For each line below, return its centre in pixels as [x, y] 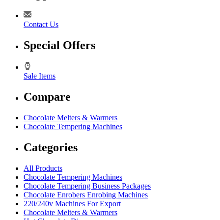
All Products [43, 168]
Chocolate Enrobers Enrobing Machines [86, 194]
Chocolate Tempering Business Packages [87, 186]
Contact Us [41, 25]
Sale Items [40, 76]
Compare [47, 97]
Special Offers [59, 45]
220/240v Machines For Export [72, 203]
